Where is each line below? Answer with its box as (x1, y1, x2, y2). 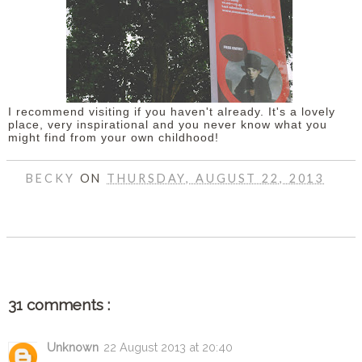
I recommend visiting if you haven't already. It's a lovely (8, 105, 335, 118)
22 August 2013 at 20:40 (103, 340, 233, 355)
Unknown (47, 340, 99, 355)
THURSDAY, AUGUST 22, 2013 (107, 170, 325, 185)
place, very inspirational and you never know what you (8, 118, 327, 131)
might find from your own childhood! (8, 131, 219, 144)
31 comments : (8, 295, 110, 314)
